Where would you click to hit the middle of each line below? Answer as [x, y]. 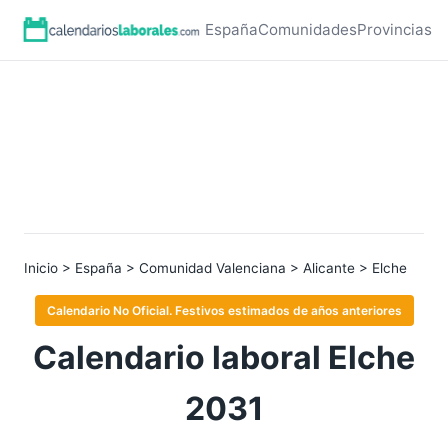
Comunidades [307, 29]
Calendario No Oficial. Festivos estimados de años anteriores [224, 310]
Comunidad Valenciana [212, 268]
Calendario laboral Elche [224, 357]
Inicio [41, 268]
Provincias [394, 29]
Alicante [329, 268]
